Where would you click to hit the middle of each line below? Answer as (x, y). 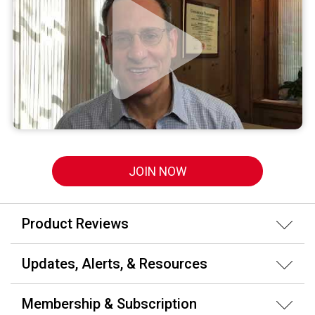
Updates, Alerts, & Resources (115, 264)
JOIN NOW (157, 171)
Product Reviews (75, 224)
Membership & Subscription (109, 304)
